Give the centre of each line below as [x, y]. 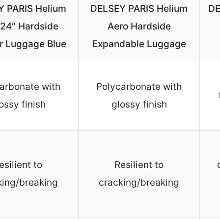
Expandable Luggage [139, 44]
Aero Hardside [139, 27]
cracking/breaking [139, 183]
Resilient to [139, 165]
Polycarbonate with [139, 87]
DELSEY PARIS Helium [139, 9]
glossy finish [139, 105]
